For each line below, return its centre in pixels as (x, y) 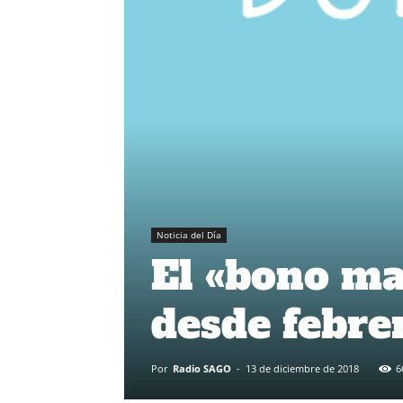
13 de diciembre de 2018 (302, 368)
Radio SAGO (202, 368)
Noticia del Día (189, 234)
